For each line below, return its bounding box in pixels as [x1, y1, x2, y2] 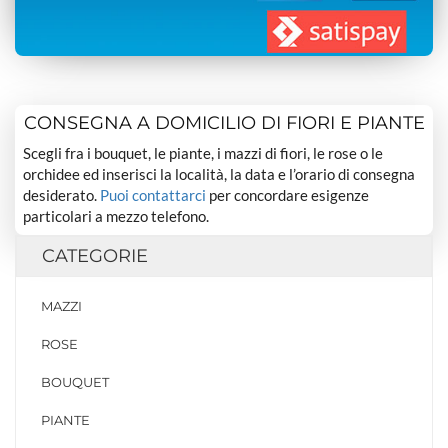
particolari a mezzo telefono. [23, 206, 210, 225]
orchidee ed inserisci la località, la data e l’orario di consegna [23, 164, 416, 183]
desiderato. [23, 185, 101, 204]
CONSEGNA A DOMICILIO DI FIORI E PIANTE [23, 111, 425, 134]
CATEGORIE [42, 245, 148, 268]
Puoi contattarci [100, 185, 207, 204]
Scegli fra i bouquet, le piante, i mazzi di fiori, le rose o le [23, 143, 384, 162]
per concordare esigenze [206, 185, 370, 204]
